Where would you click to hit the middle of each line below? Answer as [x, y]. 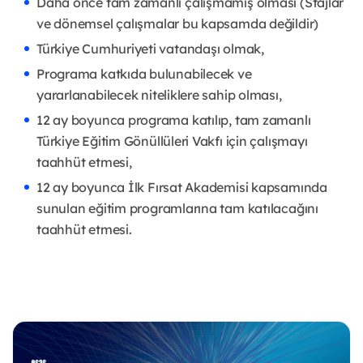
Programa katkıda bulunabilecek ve [144, 74]
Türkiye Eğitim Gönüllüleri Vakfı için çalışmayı [172, 141]
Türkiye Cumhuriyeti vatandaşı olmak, [150, 49]
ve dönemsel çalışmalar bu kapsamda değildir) [178, 24]
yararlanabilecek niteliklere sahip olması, [159, 95]
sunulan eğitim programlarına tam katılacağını [177, 209]
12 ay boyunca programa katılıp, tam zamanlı [174, 120]
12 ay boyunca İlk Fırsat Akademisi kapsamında [182, 188]
